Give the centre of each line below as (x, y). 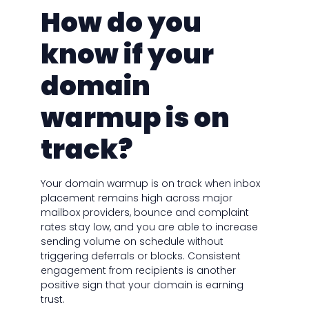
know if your (127, 54)
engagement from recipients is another (138, 271)
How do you (121, 23)
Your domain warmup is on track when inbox (150, 184)
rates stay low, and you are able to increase (149, 227)
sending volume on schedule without (132, 242)
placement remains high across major (136, 198)
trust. (52, 300)
